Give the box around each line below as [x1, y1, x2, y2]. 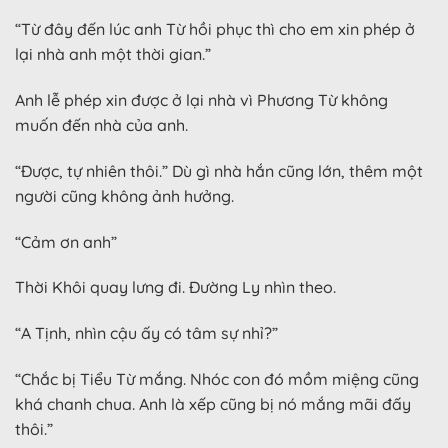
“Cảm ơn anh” [15, 231, 117, 252]
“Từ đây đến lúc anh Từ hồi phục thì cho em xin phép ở [15, 19, 415, 40]
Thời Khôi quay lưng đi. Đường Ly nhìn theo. [15, 277, 336, 298]
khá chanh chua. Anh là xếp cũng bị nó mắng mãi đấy [15, 394, 411, 415]
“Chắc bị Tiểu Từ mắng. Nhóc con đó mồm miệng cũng [15, 369, 419, 390]
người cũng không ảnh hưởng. [15, 185, 234, 206]
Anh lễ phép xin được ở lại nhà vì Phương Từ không [15, 90, 388, 111]
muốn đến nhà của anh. [15, 115, 188, 136]
